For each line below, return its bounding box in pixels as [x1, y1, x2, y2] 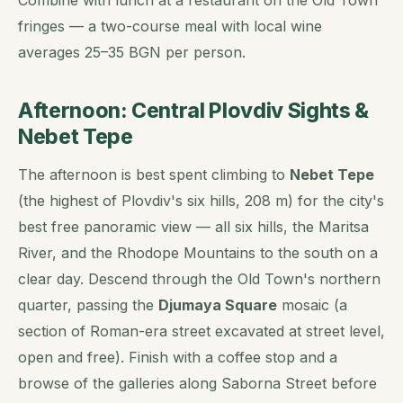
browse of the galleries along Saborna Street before [18, 373, 377, 392]
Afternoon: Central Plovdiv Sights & [18, 97, 369, 123]
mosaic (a [277, 295, 347, 314]
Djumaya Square [158, 295, 277, 314]
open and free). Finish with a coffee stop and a [18, 347, 337, 366]
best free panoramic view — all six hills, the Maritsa [18, 217, 369, 236]
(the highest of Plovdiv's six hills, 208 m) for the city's [18, 191, 384, 210]
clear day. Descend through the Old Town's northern [18, 269, 381, 288]
